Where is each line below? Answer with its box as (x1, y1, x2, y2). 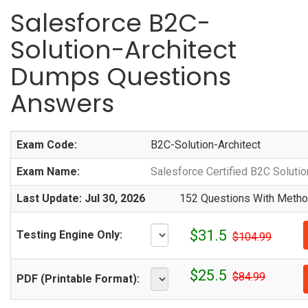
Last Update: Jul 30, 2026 (16, 192, 145, 205)
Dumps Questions (10, 59, 231, 94)
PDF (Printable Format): (16, 272, 140, 285)
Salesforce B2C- (10, 5, 210, 41)
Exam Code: (16, 138, 77, 151)
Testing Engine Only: (16, 228, 122, 241)
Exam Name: (16, 165, 80, 178)
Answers (10, 86, 114, 121)
